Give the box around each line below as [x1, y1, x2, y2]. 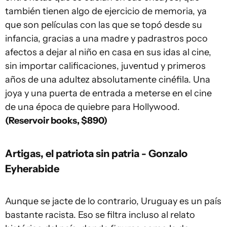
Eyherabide [5, 162, 59, 175]
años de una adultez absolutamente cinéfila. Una [5, 74, 210, 85]
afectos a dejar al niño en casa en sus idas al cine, [5, 47, 211, 58]
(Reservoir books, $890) [5, 115, 107, 126]
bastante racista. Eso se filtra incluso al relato [5, 209, 195, 220]
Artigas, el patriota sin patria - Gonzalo [5, 147, 187, 160]
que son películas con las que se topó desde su [5, 19, 202, 30]
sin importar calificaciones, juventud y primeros [5, 60, 206, 71]
